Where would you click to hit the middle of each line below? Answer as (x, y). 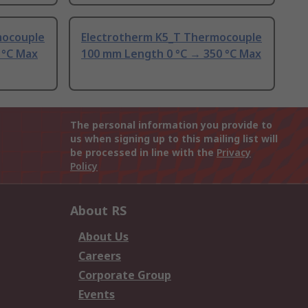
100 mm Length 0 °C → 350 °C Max (171, 54)
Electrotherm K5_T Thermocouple (172, 37)
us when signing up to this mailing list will (174, 139)
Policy (84, 166)
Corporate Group (125, 275)
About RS (98, 211)
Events (97, 295)
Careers (100, 256)
